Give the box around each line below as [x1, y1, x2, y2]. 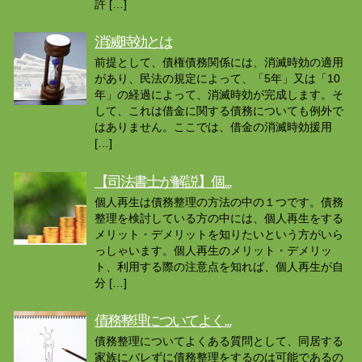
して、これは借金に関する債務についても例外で [95, 104, 343, 118]
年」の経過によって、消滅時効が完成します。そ [95, 88, 343, 102]
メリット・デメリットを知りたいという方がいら [95, 227, 343, 241]
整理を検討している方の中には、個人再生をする [95, 211, 343, 225]
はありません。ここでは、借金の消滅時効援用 [95, 120, 332, 134]
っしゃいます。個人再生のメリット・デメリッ [95, 243, 332, 257]
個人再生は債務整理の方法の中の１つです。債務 [95, 195, 343, 208]
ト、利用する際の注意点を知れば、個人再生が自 [95, 259, 343, 273]
